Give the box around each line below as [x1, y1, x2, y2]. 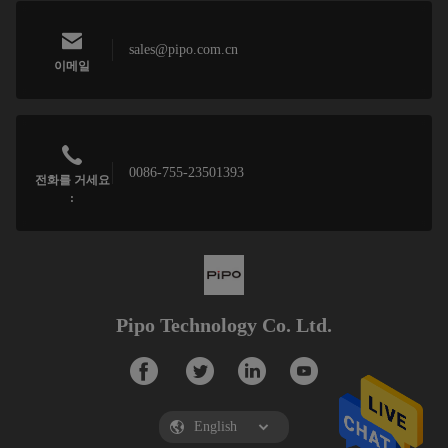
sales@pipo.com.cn [129, 42, 238, 57]
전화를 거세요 [34, 173, 110, 187]
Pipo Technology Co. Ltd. [116, 314, 332, 336]
